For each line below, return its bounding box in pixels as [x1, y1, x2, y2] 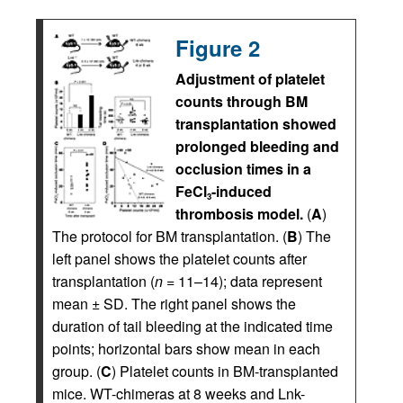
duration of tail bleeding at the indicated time [52, 316, 333, 337]
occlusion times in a [175, 158, 311, 180]
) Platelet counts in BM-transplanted [112, 361, 338, 382]
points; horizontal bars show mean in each [52, 338, 320, 360]
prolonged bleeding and [175, 136, 339, 157]
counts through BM [175, 91, 308, 112]
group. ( [52, 361, 101, 382]
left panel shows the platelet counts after [52, 248, 307, 270]
